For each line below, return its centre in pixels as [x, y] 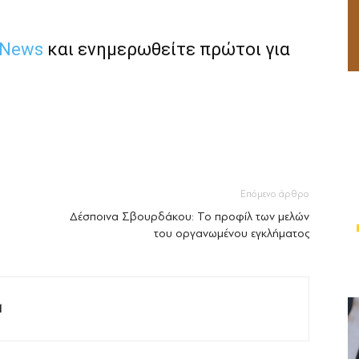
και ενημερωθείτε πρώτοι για [167, 50]
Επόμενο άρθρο [275, 194]
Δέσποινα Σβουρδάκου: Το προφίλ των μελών [190, 217]
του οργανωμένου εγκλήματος [232, 234]
